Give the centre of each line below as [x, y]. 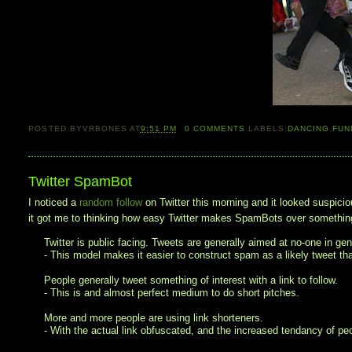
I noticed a [54, 203]
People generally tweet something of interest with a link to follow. [191, 280]
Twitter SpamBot [81, 182]
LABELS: [268, 129]
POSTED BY [55, 129]
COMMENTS [218, 129]
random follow [111, 203]
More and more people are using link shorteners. [154, 318]
